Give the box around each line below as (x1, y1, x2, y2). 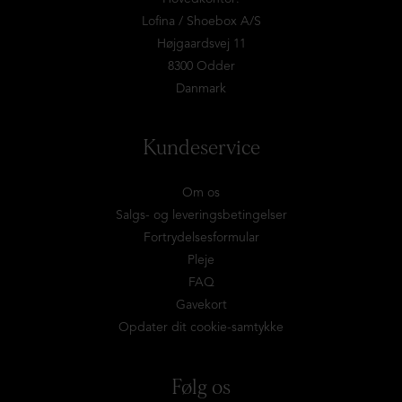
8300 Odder (167, 59, 235, 74)
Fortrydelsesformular (143, 231, 259, 245)
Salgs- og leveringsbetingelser (115, 208, 287, 223)
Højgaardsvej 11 (156, 37, 246, 51)
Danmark (176, 82, 226, 96)
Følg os (171, 376, 231, 398)
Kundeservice (142, 136, 260, 159)
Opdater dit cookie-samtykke (118, 320, 284, 335)
